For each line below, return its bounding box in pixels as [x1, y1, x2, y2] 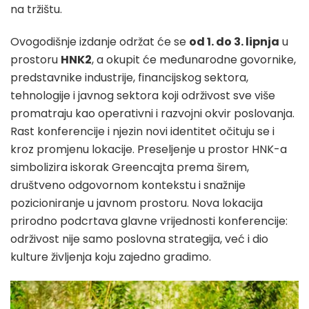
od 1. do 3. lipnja [189, 33, 279, 50]
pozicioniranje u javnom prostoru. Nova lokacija [10, 195, 263, 211]
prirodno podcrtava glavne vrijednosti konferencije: [10, 212, 288, 229]
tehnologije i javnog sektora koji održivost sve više [10, 87, 275, 103]
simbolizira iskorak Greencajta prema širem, [10, 159, 249, 175]
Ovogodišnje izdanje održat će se [10, 33, 189, 50]
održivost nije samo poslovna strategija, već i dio [10, 230, 268, 247]
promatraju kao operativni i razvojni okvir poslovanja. [10, 105, 295, 121]
